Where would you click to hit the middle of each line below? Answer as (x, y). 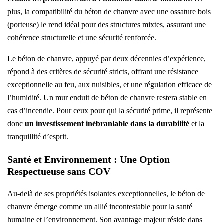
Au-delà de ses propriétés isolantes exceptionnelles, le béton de (106, 194)
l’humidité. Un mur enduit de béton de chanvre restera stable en (107, 98)
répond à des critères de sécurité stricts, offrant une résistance (103, 72)
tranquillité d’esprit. (38, 137)
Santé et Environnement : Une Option (89, 160)
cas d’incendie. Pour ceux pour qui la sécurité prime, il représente (110, 111)
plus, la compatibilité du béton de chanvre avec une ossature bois (109, 12)
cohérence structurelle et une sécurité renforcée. (82, 38)
